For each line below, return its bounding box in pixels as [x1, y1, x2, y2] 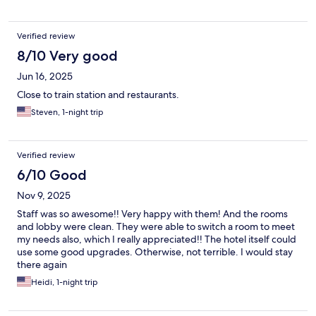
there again [17, 258, 67, 272]
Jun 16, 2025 [17, 70, 73, 83]
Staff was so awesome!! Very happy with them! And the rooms [17, 207, 288, 221]
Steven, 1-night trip [31, 107, 104, 119]
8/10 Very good [17, 47, 118, 65]
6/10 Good [17, 166, 87, 184]
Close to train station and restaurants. [17, 88, 179, 102]
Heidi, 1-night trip [31, 276, 98, 288]
